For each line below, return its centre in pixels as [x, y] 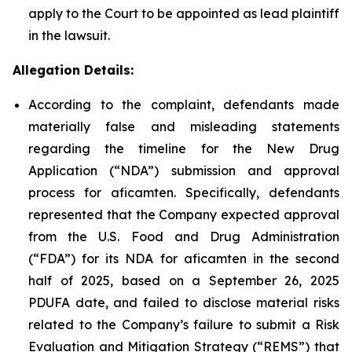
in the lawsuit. [69, 35]
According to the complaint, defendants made [184, 104]
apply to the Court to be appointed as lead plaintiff [184, 13]
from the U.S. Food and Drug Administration [184, 236]
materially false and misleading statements [184, 126]
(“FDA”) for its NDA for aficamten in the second [184, 258]
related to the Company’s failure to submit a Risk [184, 324]
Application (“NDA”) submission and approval [184, 170]
